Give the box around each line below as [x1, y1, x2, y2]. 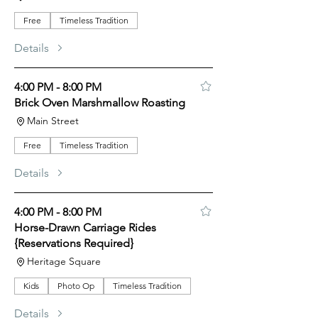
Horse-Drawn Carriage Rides [14, 221, 156, 234]
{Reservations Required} [14, 236, 133, 250]
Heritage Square [27, 255, 101, 268]
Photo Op [57, 280, 94, 291]
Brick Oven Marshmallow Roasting [14, 96, 185, 109]
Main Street [27, 114, 79, 127]
